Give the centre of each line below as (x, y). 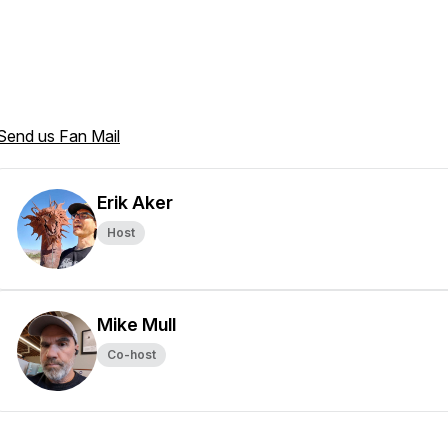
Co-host (131, 354)
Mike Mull (136, 324)
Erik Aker (135, 202)
